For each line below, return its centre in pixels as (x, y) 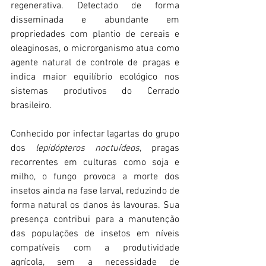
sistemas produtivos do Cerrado (95, 91)
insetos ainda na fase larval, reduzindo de (95, 191)
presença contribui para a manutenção (95, 219)
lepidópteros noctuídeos (88, 148)
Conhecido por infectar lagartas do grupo (95, 134)
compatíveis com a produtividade (95, 248)
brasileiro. (31, 105)
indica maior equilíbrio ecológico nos (95, 77)
